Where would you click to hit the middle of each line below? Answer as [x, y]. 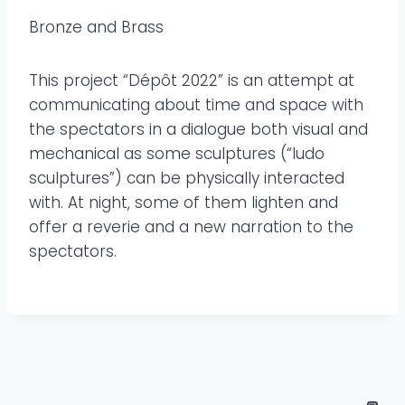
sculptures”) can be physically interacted [187, 179]
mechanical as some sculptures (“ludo [177, 154]
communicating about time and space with [196, 105]
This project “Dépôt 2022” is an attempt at [192, 81]
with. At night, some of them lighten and [184, 203]
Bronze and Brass [96, 28]
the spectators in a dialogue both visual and [198, 130]
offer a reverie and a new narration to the [191, 227]
